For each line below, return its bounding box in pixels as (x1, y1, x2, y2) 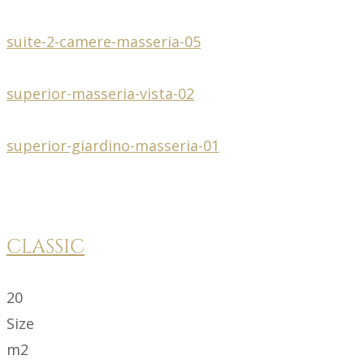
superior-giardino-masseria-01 (6, 135, 219, 155)
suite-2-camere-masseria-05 (6, 31, 201, 51)
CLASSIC (6, 233, 84, 260)
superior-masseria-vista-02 (6, 83, 194, 103)
